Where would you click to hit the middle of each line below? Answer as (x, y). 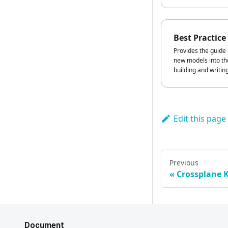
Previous (184, 162)
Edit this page (199, 118)
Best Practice (200, 38)
